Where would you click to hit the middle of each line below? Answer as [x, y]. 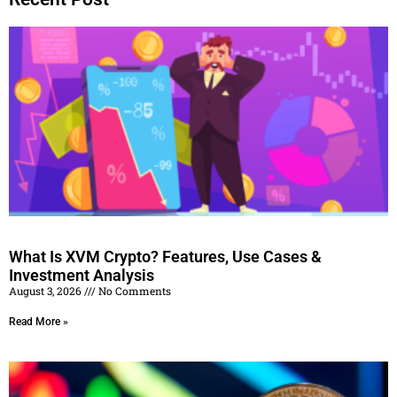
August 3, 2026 [47, 291]
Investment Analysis [82, 276]
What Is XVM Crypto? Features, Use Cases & [165, 257]
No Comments [133, 291]
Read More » [39, 322]
